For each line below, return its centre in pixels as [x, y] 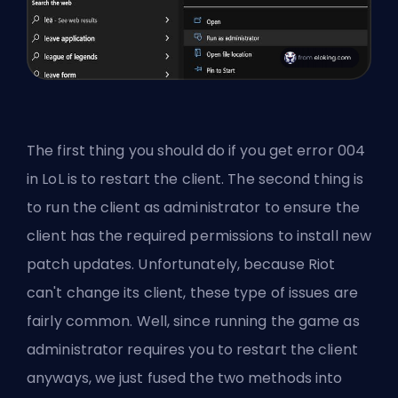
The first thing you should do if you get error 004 [196, 151]
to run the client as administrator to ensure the [193, 208]
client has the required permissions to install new [199, 236]
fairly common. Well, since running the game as [193, 322]
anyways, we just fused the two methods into [185, 378]
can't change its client [105, 293]
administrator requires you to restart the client [192, 350]
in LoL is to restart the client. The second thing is [195, 179]
